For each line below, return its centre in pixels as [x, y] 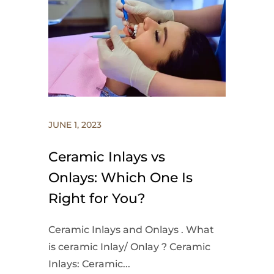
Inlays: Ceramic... [89, 264]
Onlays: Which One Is [120, 178]
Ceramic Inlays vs [107, 157]
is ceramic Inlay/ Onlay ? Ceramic [129, 247]
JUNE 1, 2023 [75, 125]
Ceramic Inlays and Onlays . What [131, 230]
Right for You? [97, 199]
